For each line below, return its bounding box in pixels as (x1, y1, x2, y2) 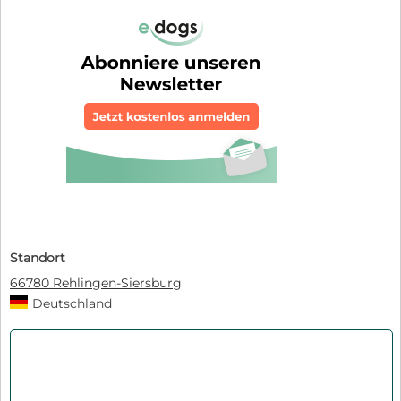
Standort (10, 249, 65, 266)
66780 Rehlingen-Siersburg (10, 274, 182, 291)
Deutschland (32, 294, 112, 311)
